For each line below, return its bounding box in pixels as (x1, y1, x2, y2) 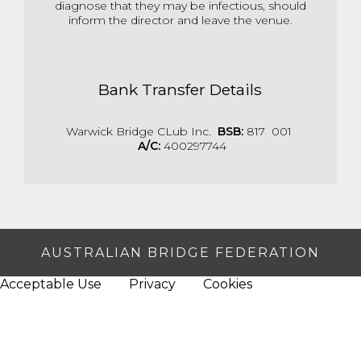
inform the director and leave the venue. (68, 12, 293, 27)
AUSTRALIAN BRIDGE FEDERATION (41, 245, 320, 261)
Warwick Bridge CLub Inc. (65, 124, 218, 139)
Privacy (129, 276, 176, 293)
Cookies (203, 276, 252, 293)
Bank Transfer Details (98, 80, 263, 100)
